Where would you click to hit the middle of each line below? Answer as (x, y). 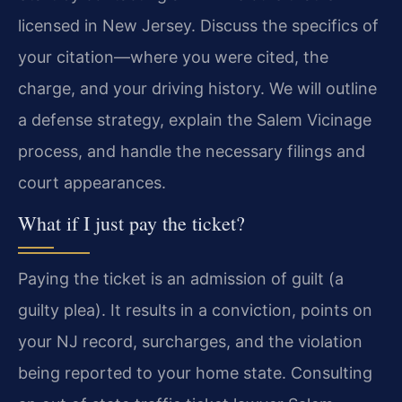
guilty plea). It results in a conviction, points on (195, 310)
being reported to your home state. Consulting (195, 372)
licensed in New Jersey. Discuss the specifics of (198, 26)
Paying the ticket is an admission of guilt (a (181, 278)
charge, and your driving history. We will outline (197, 89)
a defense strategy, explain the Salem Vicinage (195, 120)
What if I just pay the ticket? (131, 223)
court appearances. (92, 183)
